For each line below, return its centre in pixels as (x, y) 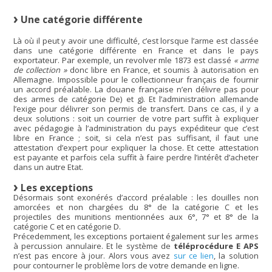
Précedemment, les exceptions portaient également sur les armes (136, 236)
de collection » (40, 70)
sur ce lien (194, 256)
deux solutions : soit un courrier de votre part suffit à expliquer (136, 119)
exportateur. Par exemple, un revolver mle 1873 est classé (124, 60)
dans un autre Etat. (49, 167)
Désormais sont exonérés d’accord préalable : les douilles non (136, 198)
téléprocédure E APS (216, 246)
